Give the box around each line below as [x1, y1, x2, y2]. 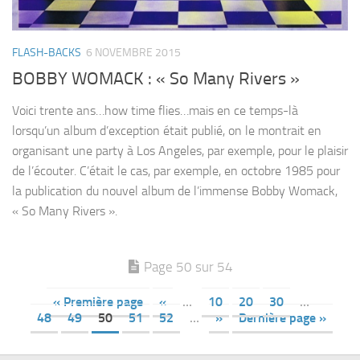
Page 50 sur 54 [144, 259, 233, 276]
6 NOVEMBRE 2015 [86, 46, 181, 60]
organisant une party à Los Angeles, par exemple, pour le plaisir [12, 143, 348, 159]
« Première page [52, 294, 143, 310]
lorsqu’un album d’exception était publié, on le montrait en [12, 123, 321, 139]
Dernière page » [239, 310, 326, 326]
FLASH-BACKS [12, 46, 81, 60]
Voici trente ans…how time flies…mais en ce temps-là [12, 103, 298, 119]
